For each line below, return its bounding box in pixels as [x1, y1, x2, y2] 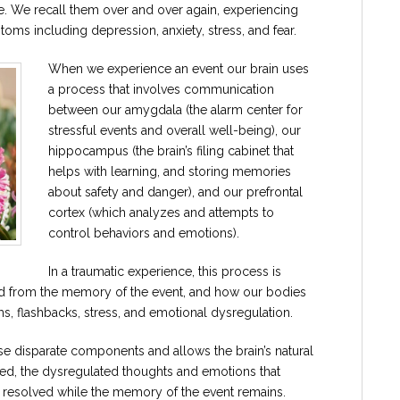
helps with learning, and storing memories [48, 164, 291, 179]
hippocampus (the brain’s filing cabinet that [48, 144, 294, 158]
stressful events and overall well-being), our [48, 123, 301, 137]
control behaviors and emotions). [48, 226, 239, 240]
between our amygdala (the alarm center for [48, 103, 303, 117]
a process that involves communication [48, 82, 274, 96]
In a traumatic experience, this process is [48, 264, 281, 279]
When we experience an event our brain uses [48, 62, 309, 76]
